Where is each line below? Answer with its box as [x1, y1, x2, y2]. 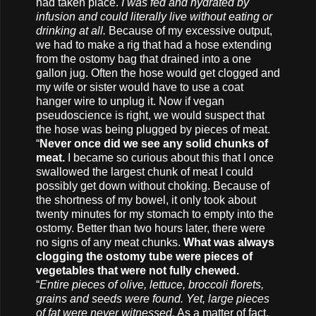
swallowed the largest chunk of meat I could [36, 165, 253, 178]
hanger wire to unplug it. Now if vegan [36, 95, 224, 107]
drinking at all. [36, 24, 106, 37]
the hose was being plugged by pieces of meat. [36, 123, 270, 135]
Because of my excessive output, [106, 24, 272, 37]
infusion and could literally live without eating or [36, 10, 272, 23]
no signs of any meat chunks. [36, 236, 183, 248]
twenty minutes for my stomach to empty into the [36, 207, 274, 220]
